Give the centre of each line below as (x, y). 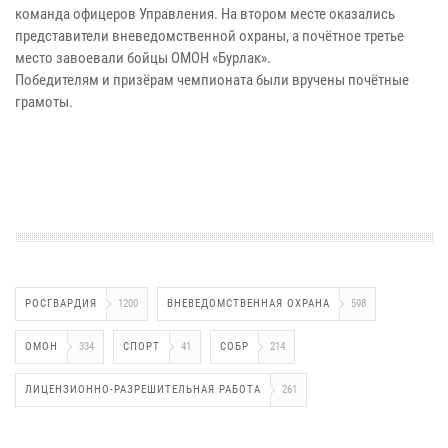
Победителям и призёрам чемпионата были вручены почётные (212, 80)
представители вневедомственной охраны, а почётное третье (209, 36)
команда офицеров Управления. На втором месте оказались (205, 14)
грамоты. (44, 102)
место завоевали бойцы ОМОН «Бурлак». (143, 58)
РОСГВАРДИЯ (61, 304)
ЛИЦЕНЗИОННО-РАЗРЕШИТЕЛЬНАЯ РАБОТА (143, 390)
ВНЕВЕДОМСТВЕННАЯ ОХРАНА (248, 304)
